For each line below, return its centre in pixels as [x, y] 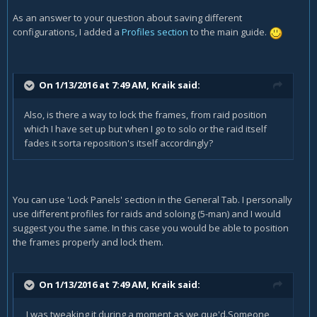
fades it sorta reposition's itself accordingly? [119, 143]
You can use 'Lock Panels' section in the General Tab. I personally [152, 199]
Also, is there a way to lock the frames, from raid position [145, 114]
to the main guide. [229, 32]
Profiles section [155, 32]
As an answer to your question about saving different [127, 18]
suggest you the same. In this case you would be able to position [151, 227]
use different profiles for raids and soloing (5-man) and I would [147, 213]
